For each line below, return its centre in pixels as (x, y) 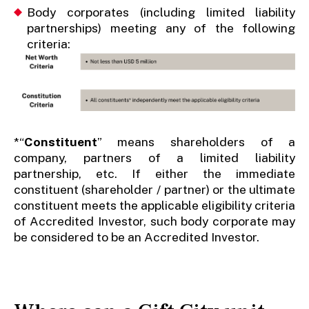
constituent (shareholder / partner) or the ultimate (154, 190)
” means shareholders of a (196, 142)
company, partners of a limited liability (154, 158)
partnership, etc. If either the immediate (154, 174)
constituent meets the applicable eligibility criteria (154, 206)
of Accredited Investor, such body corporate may (154, 221)
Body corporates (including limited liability (161, 12)
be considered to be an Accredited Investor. (136, 237)
